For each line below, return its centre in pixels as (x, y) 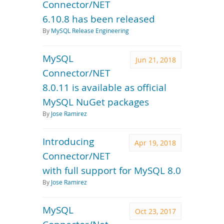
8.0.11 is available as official (104, 87)
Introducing (68, 141)
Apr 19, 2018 (155, 143)
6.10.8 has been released (99, 19)
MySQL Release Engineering (90, 31)
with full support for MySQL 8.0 (112, 170)
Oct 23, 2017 (155, 211)
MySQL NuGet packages (96, 102)
